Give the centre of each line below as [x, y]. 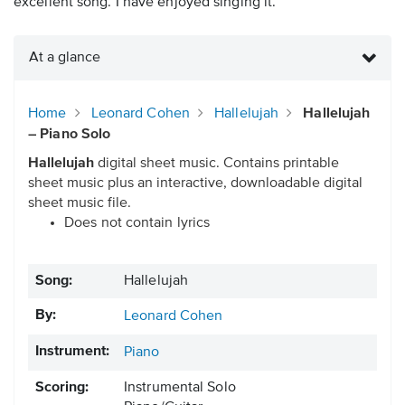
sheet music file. [80, 204]
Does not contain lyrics [137, 224]
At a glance [65, 58]
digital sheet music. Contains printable [217, 164]
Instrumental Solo [180, 388]
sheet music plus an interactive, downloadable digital [195, 184]
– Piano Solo [70, 135]
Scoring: [62, 388]
